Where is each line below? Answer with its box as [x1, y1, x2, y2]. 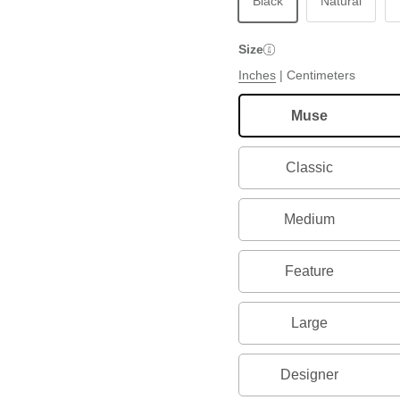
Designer [279, 367, 338, 383]
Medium [283, 212, 335, 228]
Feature [284, 263, 334, 279]
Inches [238, 68, 277, 83]
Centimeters [287, 68, 356, 83]
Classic [285, 160, 333, 176]
